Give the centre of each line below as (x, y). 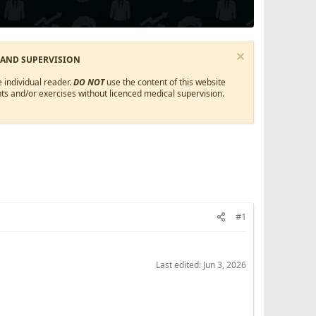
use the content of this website (165, 82)
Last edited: (180, 265)
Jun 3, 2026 (225, 265)
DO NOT (89, 82)
